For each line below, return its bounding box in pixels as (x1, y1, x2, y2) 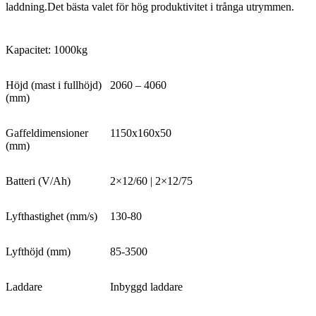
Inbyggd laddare (110, 281, 183, 293)
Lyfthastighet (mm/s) (6, 210, 97, 223)
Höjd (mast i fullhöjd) (6, 79, 102, 92)
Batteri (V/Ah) (6, 175, 71, 188)
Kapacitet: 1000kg (6, 44, 87, 56)
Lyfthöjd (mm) (6, 245, 71, 258)
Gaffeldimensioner (6, 127, 88, 140)
